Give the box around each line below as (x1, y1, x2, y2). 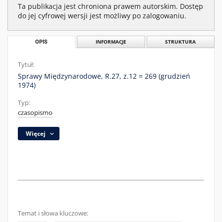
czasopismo (18, 109, 53, 117)
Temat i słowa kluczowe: (18, 209, 88, 218)
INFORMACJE (95, 39, 126, 45)
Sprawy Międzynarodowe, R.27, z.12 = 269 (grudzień (18, 71, 190, 81)
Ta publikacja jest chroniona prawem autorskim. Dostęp (18, 1, 203, 11)
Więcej (26, 129, 46, 138)
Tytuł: (18, 60, 34, 69)
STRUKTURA (165, 39, 196, 45)
